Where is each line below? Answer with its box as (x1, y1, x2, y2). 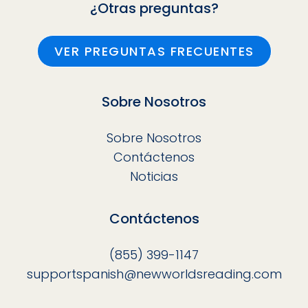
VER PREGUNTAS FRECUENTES (54, 43, 254, 60)
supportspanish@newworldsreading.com (26, 265, 282, 283)
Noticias (130, 167, 178, 185)
